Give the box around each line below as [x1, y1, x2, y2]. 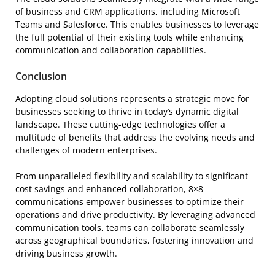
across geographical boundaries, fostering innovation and [15, 234, 254, 246]
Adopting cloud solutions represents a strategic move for [15, 92, 249, 104]
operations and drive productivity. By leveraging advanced [15, 208, 255, 220]
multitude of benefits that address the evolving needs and [15, 131, 255, 143]
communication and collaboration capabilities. [15, 44, 206, 56]
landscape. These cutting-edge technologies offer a [15, 118, 225, 130]
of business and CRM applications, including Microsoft [15, 5, 240, 17]
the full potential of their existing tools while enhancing [15, 31, 244, 43]
